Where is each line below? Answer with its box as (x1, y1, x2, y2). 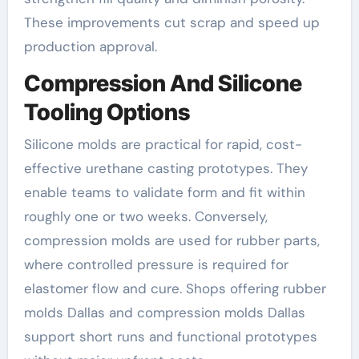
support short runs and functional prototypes (23, 327, 317, 345)
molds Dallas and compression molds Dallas (23, 303, 305, 321)
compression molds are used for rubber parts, (23, 231, 320, 249)
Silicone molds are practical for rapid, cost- (23, 135, 302, 153)
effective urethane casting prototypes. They (23, 159, 308, 177)
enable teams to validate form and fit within (23, 183, 305, 201)
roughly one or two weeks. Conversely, (23, 207, 268, 225)
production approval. (23, 38, 157, 56)
